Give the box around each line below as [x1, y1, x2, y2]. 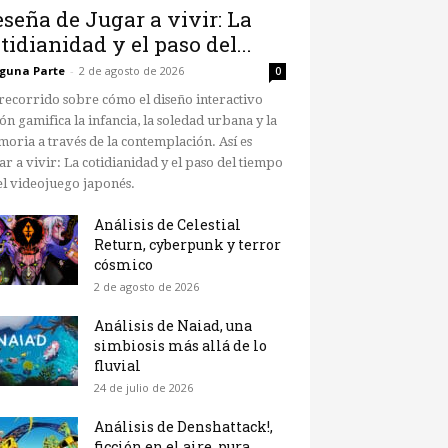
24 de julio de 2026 [94, 380, 193, 396]
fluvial [94, 356, 141, 376]
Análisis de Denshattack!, [94, 417, 273, 437]
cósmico [94, 255, 153, 275]
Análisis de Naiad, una [94, 316, 252, 336]
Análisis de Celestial [94, 215, 241, 235]
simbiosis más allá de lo [94, 336, 267, 356]
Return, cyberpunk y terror [94, 235, 281, 255]
